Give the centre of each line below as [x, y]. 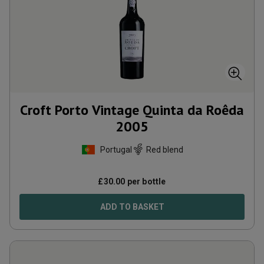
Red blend [164, 149]
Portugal [116, 149]
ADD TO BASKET [132, 207]
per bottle [146, 181]
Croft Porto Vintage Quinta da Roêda [132, 110]
